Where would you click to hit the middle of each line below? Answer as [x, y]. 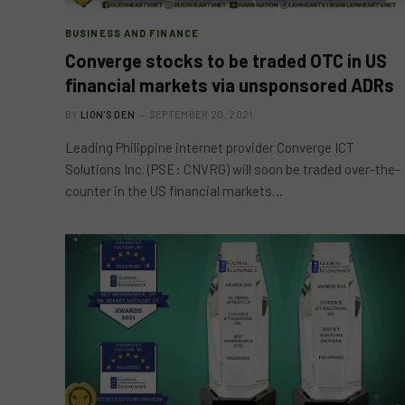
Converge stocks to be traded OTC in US [226, 61]
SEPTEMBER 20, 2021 [201, 114]
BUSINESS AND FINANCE [132, 33]
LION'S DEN [108, 114]
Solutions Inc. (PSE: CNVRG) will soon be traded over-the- [233, 169]
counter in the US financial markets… [174, 191]
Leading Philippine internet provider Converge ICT [210, 147]
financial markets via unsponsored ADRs [230, 85]
